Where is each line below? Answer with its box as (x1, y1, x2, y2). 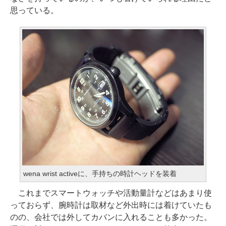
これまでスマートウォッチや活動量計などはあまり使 (10, 189, 212, 197)
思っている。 (10, 6, 59, 15)
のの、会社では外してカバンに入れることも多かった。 (10, 213, 212, 221)
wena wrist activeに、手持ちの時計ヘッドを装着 (23, 169, 177, 178)
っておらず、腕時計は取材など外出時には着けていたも (10, 201, 212, 209)
